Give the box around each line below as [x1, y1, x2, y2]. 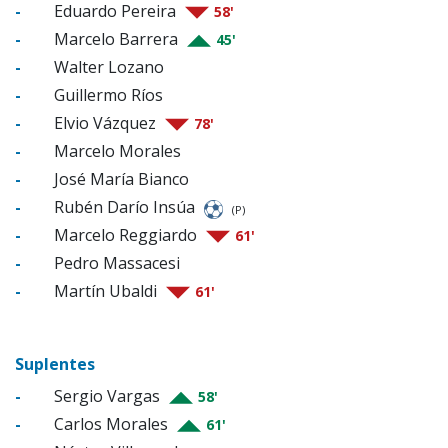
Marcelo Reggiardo [50, 224, 201, 247]
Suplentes [15, 353, 95, 376]
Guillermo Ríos [50, 84, 163, 107]
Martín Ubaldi [50, 280, 161, 303]
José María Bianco [50, 168, 189, 191]
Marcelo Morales [50, 140, 181, 163]
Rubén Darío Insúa [50, 196, 199, 219]
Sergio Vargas [50, 385, 164, 408]
